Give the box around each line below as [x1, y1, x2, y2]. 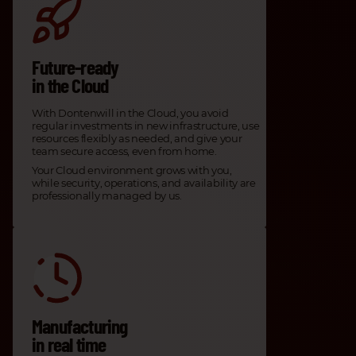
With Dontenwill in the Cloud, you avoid [32, 106, 229, 120]
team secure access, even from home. [32, 145, 217, 158]
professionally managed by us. [32, 189, 182, 203]
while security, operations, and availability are [32, 176, 256, 190]
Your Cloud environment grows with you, [32, 164, 232, 177]
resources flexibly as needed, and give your [32, 132, 242, 145]
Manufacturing [32, 313, 128, 339]
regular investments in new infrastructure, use [32, 119, 260, 133]
